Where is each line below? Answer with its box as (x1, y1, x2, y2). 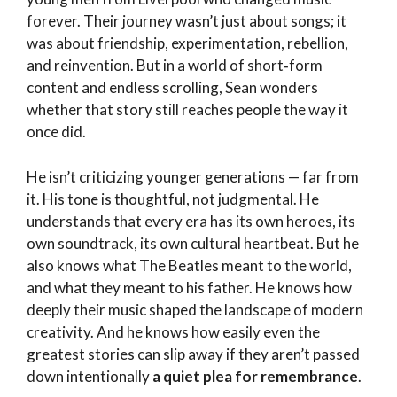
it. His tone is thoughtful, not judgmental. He (27, 189, 319, 208)
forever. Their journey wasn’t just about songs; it (27, 12, 346, 31)
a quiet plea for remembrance (152, 366, 358, 385)
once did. (27, 122, 86, 142)
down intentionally (27, 366, 152, 385)
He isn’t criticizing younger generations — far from (27, 167, 359, 186)
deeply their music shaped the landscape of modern (27, 300, 363, 319)
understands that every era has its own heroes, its (27, 211, 355, 230)
